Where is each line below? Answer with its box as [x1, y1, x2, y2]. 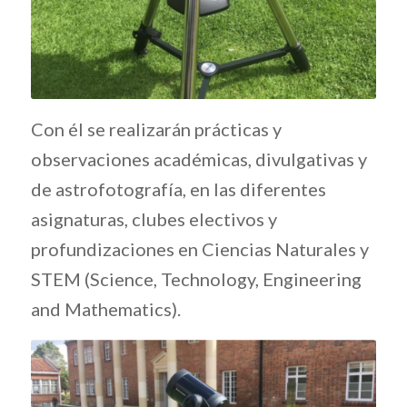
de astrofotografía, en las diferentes [30, 178, 326, 201]
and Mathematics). [30, 298, 181, 321]
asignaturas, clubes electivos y [30, 208, 277, 231]
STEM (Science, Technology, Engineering [30, 268, 362, 291]
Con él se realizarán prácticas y [30, 118, 282, 141]
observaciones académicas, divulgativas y [30, 148, 367, 171]
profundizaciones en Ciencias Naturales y [30, 238, 369, 261]
